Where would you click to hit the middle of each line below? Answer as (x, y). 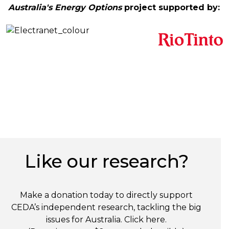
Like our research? (106, 161)
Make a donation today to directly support (106, 195)
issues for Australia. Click (96, 220)
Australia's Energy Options (65, 7)
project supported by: (171, 7)
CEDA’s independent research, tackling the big (106, 207)
